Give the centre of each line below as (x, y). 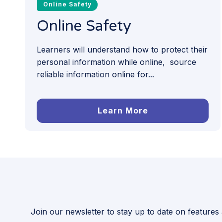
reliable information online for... (95, 74)
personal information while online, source (116, 62)
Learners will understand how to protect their (122, 49)
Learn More (123, 110)
